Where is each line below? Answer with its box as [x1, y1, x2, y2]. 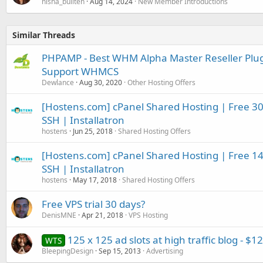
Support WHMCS [42, 64, 119, 78]
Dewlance [42, 77, 74, 87]
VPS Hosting [129, 210, 168, 220]
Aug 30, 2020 [79, 77, 122, 87]
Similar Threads [12, 29, 75, 41]
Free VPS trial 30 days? [42, 197, 145, 211]
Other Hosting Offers [127, 77, 195, 87]
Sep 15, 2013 [99, 245, 141, 256]
